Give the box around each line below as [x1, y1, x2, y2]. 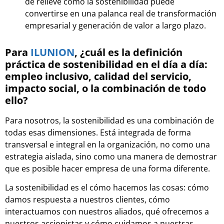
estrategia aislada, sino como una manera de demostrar [5, 150, 217, 162]
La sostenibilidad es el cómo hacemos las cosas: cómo [5, 182, 209, 193]
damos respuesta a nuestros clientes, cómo [5, 194, 170, 205]
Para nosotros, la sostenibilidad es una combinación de [5, 114, 214, 126]
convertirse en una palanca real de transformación [25, 7, 216, 19]
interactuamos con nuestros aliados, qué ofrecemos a [5, 206, 209, 217]
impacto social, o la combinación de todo [5, 81, 206, 95]
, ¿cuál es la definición [74, 45, 182, 59]
